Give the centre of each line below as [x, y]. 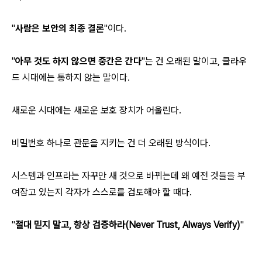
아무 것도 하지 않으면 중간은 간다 [78, 61]
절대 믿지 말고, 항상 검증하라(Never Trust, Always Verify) [128, 225]
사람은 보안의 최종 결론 [60, 28]
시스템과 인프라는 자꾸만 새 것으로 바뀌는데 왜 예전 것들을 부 [129, 176]
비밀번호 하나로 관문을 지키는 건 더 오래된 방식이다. [111, 143]
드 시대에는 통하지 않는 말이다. [71, 77]
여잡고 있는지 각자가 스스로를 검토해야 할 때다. [102, 192]
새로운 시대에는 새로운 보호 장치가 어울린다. [96, 110]
